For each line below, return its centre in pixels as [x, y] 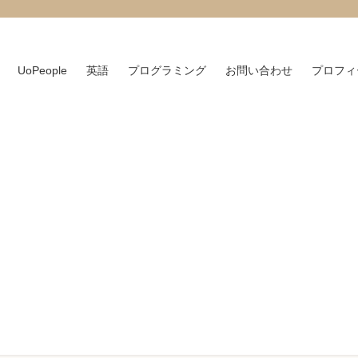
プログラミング [167, 70]
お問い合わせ [259, 70]
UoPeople [42, 70]
